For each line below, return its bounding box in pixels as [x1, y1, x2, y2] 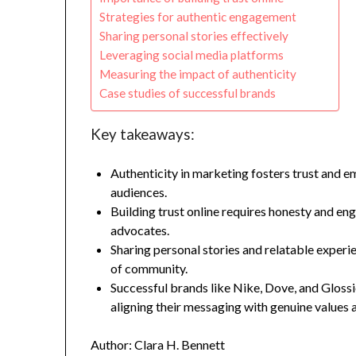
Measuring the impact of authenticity [99, 67, 297, 82]
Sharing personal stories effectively [99, 29, 289, 44]
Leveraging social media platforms [99, 48, 284, 63]
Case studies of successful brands [99, 86, 277, 101]
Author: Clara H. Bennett [91, 337, 226, 353]
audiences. [110, 184, 168, 200]
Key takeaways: [91, 126, 195, 144]
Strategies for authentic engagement [99, 10, 297, 25]
